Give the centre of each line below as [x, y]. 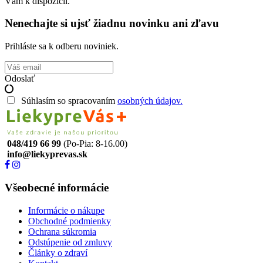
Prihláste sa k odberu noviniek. [62, 46]
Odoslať [20, 79]
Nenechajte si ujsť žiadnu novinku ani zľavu [112, 23]
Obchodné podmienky [70, 221]
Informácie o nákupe [66, 210]
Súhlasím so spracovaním [67, 101]
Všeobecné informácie [57, 187]
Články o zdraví [58, 252]
